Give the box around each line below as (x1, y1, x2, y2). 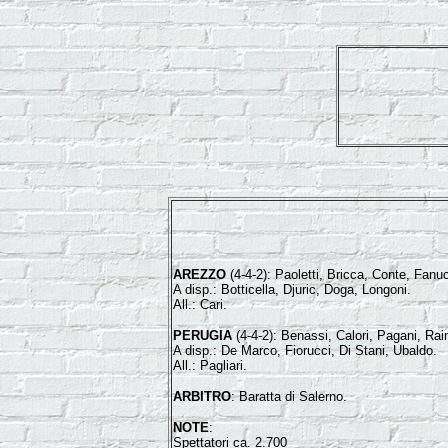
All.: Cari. (172, 297, 227, 312)
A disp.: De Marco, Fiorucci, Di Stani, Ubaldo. (172, 343, 437, 358)
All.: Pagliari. (172, 358, 247, 373)
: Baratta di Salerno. (230, 389, 347, 404)
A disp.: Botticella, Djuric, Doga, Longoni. (172, 282, 411, 297)
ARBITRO (172, 389, 231, 404)
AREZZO (172, 267, 226, 282)
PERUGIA (172, 328, 232, 343)
